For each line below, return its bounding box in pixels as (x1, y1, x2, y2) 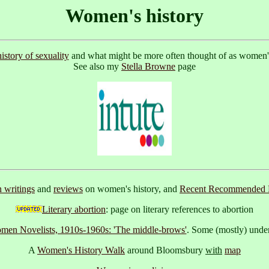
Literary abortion (42, 204, 106, 214)
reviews (53, 183, 83, 194)
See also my (73, 61, 121, 72)
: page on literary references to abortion (106, 204, 253, 214)
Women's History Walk (37, 244, 125, 255)
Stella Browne (121, 61, 175, 72)
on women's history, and (83, 183, 180, 194)
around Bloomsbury (125, 244, 205, 255)
